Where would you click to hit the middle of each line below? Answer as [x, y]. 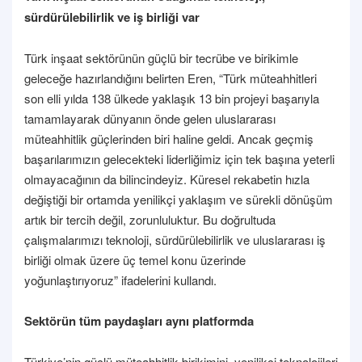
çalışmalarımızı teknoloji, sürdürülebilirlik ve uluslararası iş [175, 239]
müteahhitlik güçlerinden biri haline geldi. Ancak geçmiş [169, 138]
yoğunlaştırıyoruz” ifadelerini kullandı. [120, 280]
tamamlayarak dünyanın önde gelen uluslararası [150, 118]
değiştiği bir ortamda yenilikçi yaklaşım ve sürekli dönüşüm [179, 199]
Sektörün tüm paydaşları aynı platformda [139, 320]
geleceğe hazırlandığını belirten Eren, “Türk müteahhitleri [170, 78]
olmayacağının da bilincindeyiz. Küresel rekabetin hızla [167, 179]
